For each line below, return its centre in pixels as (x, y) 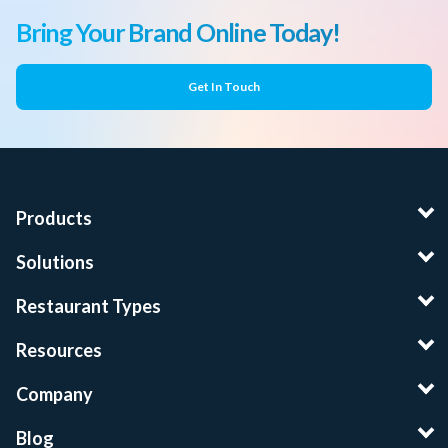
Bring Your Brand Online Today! (178, 31)
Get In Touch (224, 86)
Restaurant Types (88, 305)
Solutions (55, 261)
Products (54, 217)
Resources (59, 349)
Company (54, 393)
